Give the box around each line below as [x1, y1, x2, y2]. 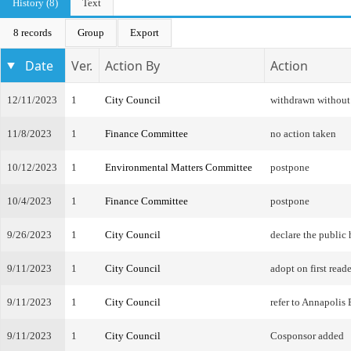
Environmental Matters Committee [105, 161, 252, 173]
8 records [13, 27, 52, 38]
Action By [105, 57, 160, 74]
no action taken [270, 128, 336, 139]
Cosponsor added [270, 330, 344, 342]
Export [130, 27, 159, 38]
